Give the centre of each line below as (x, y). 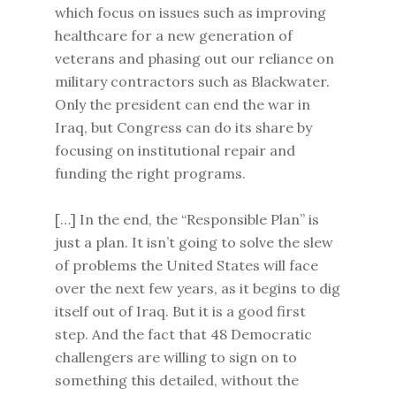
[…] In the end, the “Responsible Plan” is (187, 219)
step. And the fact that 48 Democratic (184, 334)
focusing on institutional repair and (175, 150)
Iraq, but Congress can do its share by (184, 127)
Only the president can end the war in (183, 104)
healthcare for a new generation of (174, 35)
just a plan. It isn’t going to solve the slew (194, 242)
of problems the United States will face (187, 265)
